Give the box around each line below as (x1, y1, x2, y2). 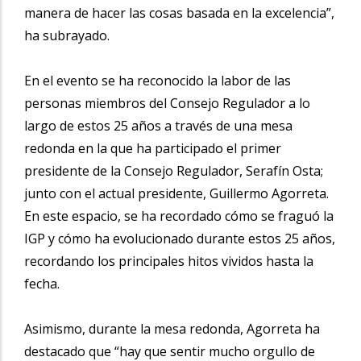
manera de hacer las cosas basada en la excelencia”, (24, 3, 334, 22)
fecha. (24, 274, 60, 293)
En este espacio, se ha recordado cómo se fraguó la (24, 206, 334, 225)
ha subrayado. (24, 26, 110, 44)
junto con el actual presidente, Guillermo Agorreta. (24, 184, 329, 202)
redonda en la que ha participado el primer (24, 139, 281, 157)
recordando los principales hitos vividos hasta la (24, 251, 313, 270)
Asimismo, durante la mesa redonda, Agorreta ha (24, 319, 320, 338)
